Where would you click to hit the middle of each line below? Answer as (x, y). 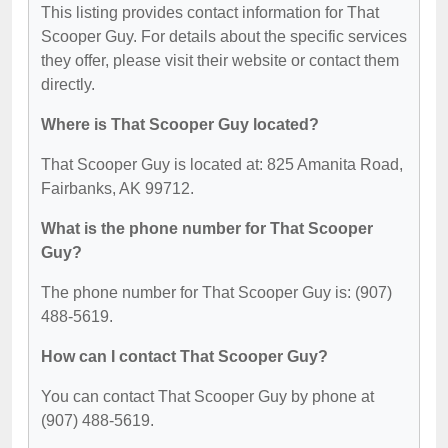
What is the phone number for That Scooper (207, 228)
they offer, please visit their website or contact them (220, 60)
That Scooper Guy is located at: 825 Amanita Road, (222, 164)
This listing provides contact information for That (210, 12)
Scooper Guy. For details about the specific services (224, 36)
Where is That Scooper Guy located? (180, 124)
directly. (68, 84)
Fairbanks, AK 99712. (117, 188)
